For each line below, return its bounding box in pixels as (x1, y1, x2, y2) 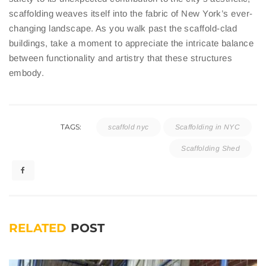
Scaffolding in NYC (175, 122, 240, 131)
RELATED (9, 220, 71, 235)
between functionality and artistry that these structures (9, 52, 233, 63)
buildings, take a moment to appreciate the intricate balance (9, 37, 254, 48)
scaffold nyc (108, 122, 149, 131)
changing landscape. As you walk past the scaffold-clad (9, 23, 237, 33)
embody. (9, 67, 45, 78)
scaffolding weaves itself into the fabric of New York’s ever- (9, 8, 253, 18)
